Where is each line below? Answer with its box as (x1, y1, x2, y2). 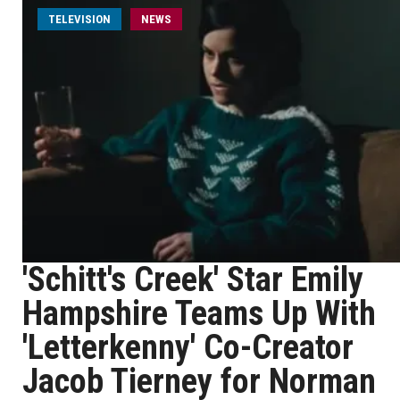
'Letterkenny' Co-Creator (22, 328, 354, 367)
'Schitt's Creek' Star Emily (22, 260, 363, 299)
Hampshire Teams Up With (22, 294, 376, 333)
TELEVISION (48, 12, 111, 26)
